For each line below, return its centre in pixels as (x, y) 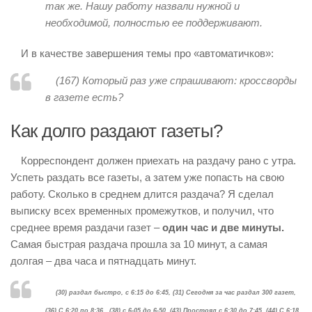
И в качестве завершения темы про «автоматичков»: (147, 53)
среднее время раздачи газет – (86, 227)
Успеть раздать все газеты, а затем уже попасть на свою (147, 177)
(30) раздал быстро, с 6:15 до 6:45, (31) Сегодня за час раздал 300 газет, (176, 292)
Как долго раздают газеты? (117, 131)
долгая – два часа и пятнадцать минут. (103, 260)
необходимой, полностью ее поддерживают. (154, 22)
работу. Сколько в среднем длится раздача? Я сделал (142, 194)
